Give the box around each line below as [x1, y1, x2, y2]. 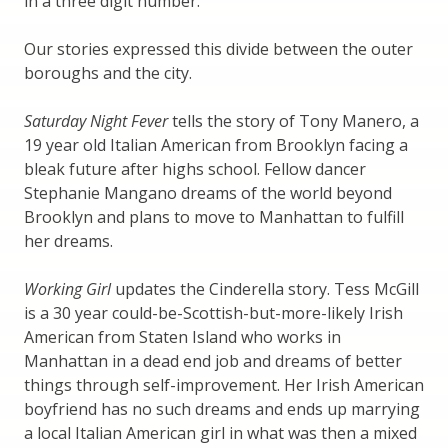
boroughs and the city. [24, 61, 192, 84]
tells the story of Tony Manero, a [168, 109, 419, 132]
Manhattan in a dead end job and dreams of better [24, 349, 402, 372]
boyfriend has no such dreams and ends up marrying [24, 397, 420, 420]
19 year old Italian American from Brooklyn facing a [24, 133, 408, 156]
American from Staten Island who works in [24, 325, 341, 348]
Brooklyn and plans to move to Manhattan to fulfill [24, 205, 404, 228]
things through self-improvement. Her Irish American [24, 373, 424, 396]
